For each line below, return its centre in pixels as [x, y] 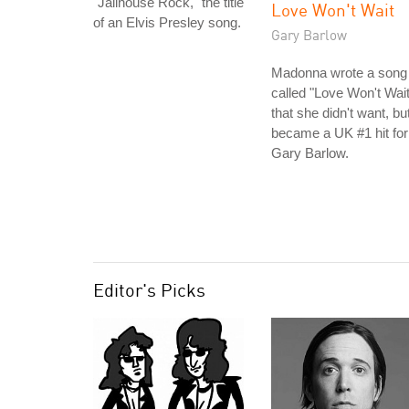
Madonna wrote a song [339, 73]
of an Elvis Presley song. [167, 22]
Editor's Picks [149, 290]
